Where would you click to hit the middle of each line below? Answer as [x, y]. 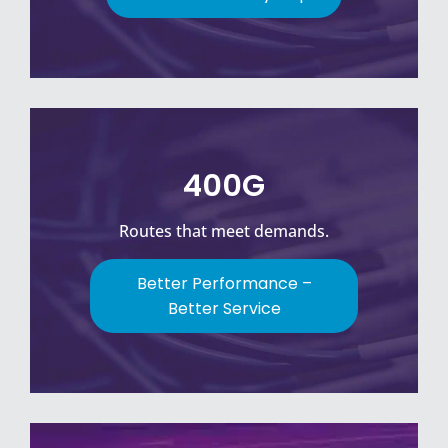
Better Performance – [224, 284]
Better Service [224, 309]
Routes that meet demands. [224, 231]
